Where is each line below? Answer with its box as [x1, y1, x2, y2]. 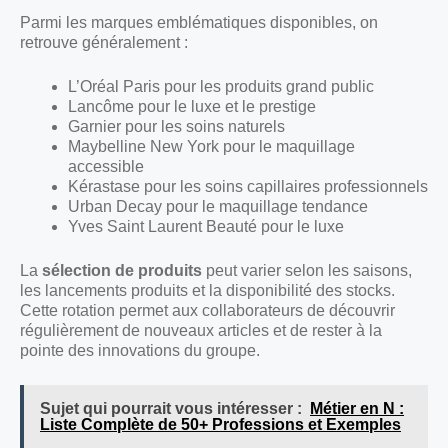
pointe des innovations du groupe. [20, 342, 260, 360]
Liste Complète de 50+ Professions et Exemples [40, 416, 401, 434]
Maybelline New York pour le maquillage [68, 138, 355, 156]
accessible [68, 158, 144, 176]
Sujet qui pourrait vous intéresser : [40, 400, 302, 418]
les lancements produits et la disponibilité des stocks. [20, 282, 395, 300]
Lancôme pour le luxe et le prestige [68, 98, 316, 116]
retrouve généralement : [20, 34, 188, 52]
